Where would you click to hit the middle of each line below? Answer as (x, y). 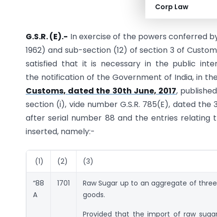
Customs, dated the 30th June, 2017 (101, 91)
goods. (94, 194)
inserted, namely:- (60, 132)
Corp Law (172, 7)
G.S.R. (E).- (47, 37)
